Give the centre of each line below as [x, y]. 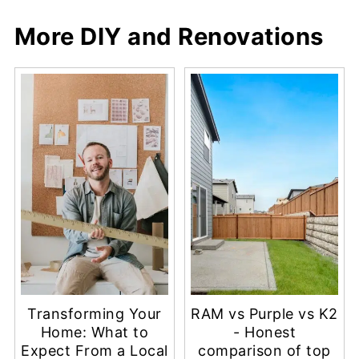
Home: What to [95, 333]
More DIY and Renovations [169, 36]
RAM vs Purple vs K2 [264, 314]
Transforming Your [95, 314]
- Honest [265, 333]
